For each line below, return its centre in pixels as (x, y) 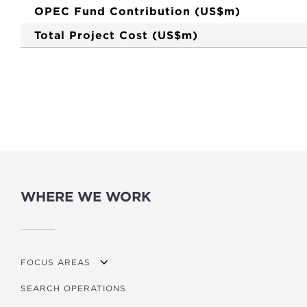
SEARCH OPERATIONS (73, 288)
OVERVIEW (67, 288)
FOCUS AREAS (56, 262)
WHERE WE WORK (86, 197)
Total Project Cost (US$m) (116, 35)
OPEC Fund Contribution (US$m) (137, 11)
